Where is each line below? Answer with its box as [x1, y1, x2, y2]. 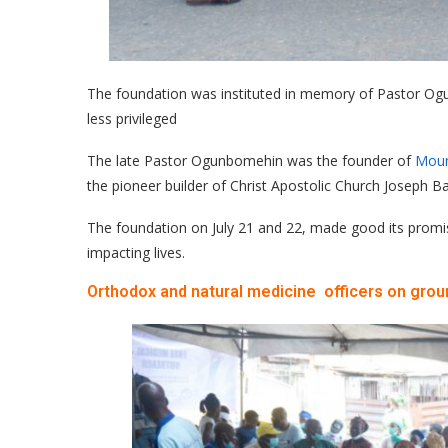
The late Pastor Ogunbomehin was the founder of [87, 151, 415, 170]
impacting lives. [87, 243, 185, 262]
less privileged [87, 109, 177, 128]
